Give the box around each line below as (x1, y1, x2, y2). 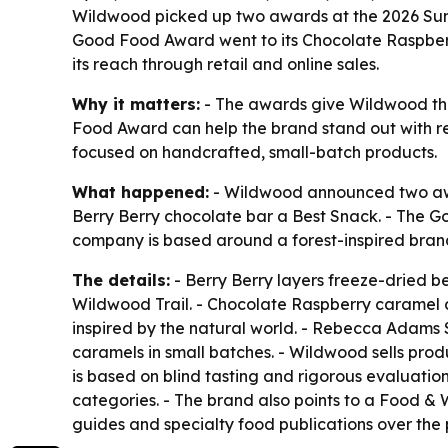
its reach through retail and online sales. (72, 54, 379, 74)
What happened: (72, 182, 209, 202)
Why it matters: (72, 94, 200, 114)
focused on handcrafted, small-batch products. (72, 142, 437, 162)
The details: (72, 270, 170, 290)
